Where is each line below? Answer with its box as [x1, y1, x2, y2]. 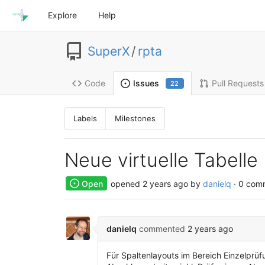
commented [136, 224, 188, 234]
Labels [73, 113, 98, 123]
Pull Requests [211, 77, 264, 88]
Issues [132, 78, 159, 89]
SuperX [87, 44, 130, 59]
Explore [48, 10, 77, 20]
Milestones [115, 113, 156, 123]
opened [110, 179, 143, 189]
